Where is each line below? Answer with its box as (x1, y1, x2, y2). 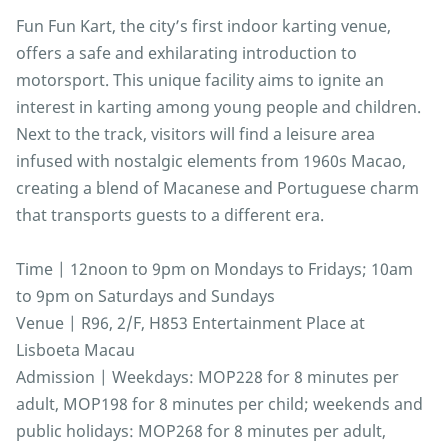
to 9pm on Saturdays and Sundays (16, 285, 275, 308)
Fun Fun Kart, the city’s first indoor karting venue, (16, 15, 391, 38)
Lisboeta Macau (16, 339, 135, 362)
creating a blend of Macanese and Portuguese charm (16, 177, 419, 200)
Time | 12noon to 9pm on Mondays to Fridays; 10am (16, 258, 413, 281)
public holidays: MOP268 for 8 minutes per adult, (16, 420, 386, 443)
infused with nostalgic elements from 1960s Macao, (16, 150, 406, 173)
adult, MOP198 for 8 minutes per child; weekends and (16, 393, 423, 416)
